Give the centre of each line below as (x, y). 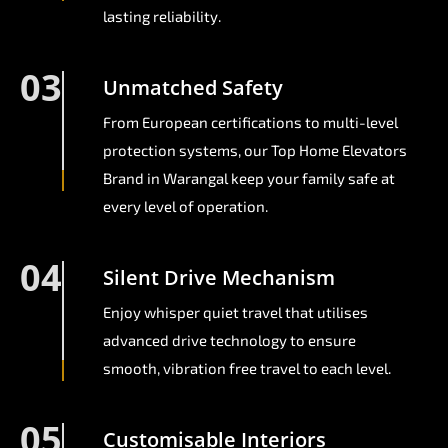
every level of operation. (185, 206)
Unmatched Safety (193, 88)
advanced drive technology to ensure (229, 340)
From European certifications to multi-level (250, 122)
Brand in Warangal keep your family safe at (249, 178)
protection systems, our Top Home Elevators (255, 150)
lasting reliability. (162, 16)
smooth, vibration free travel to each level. (247, 368)
